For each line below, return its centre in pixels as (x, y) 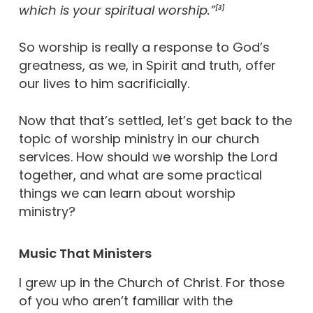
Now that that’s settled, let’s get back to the (155, 121)
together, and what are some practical (140, 175)
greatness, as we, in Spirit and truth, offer (147, 65)
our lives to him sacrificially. (104, 83)
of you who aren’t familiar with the (125, 301)
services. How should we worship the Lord (148, 157)
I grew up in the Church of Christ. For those (151, 283)
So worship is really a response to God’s (144, 47)
